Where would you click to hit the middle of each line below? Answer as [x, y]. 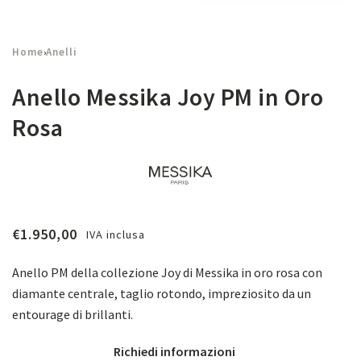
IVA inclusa [116, 234]
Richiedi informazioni [174, 351]
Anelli [62, 52]
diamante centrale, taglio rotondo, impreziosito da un [162, 293]
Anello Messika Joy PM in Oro [168, 97]
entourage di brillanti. [73, 314]
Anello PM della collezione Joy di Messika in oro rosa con [167, 272]
